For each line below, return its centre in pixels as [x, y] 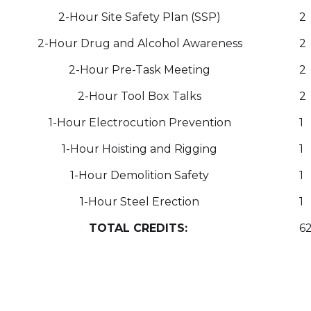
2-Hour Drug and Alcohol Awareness [140, 44]
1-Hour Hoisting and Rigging [140, 149]
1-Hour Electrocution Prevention [140, 123]
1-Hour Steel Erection [140, 202]
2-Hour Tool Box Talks [140, 96]
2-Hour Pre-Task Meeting [140, 70]
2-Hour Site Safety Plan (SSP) [140, 17]
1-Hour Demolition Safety [140, 176]
